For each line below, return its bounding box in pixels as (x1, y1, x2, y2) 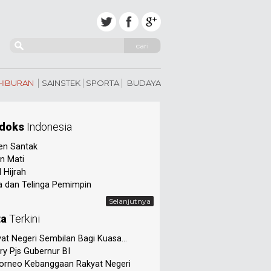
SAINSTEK (41, 78, 80, 88)
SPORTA (86, 78, 119, 88)
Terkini (9, 212, 40, 225)
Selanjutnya (109, 197, 151, 206)
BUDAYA (127, 78, 161, 88)
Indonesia (27, 120, 72, 133)
